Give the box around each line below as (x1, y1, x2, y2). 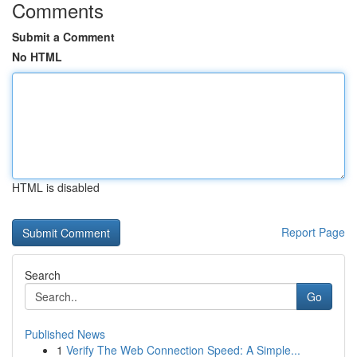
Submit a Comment (12, 29, 115, 45)
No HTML (12, 49, 62, 65)
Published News (25, 326, 105, 342)
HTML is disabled (12, 179, 100, 195)
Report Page (281, 224, 345, 240)
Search (25, 267, 61, 283)
